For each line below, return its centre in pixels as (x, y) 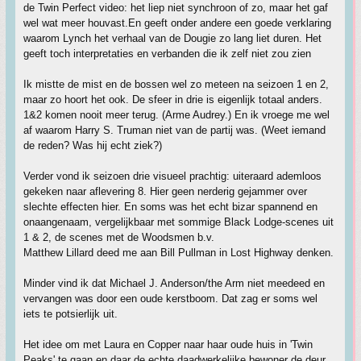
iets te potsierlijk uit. (71, 314)
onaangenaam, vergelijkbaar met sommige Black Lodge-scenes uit (178, 222)
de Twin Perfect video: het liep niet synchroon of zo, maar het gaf (176, 8)
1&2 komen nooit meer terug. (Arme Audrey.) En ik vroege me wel (176, 115)
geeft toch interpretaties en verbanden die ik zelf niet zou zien (167, 54)
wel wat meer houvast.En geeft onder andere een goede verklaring (177, 23)
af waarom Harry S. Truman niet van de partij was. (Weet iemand (174, 130)
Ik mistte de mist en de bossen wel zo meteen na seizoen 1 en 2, (176, 84)
